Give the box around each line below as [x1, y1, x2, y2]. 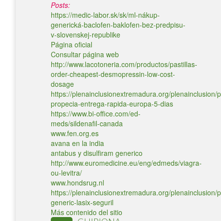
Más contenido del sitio [51, 207, 122, 217]
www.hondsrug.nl [51, 178, 104, 187]
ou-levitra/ [51, 168, 82, 178]
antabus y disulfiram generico [51, 148, 143, 158]
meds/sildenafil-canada [51, 118, 123, 128]
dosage [51, 79, 74, 89]
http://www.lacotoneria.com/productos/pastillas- [51, 59, 197, 69]
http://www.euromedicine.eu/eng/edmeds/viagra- [51, 158, 202, 168]
